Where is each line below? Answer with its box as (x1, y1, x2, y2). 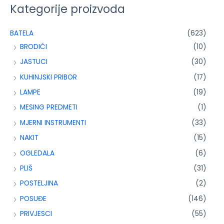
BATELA (10, 28, 33, 38)
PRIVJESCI (20, 209, 52, 219)
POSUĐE (20, 193, 46, 203)
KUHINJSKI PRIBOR (20, 72, 77, 82)
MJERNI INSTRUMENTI (20, 117, 86, 127)
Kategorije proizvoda (10, 1, 125, 17)
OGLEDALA (20, 148, 54, 158)
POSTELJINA (20, 178, 58, 188)
